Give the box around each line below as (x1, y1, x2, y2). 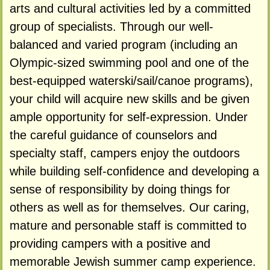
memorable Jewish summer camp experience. (9, 254, 256, 268)
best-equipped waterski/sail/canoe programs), (9, 74, 253, 87)
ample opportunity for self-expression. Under (9, 110, 248, 124)
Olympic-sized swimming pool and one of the (9, 55, 249, 69)
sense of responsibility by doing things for (9, 182, 230, 196)
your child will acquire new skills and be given (9, 92, 250, 105)
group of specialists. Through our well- (9, 19, 213, 33)
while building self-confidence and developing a (9, 164, 259, 178)
